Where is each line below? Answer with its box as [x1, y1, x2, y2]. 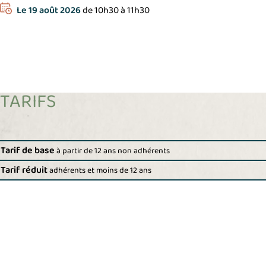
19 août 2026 [28, 1, 81, 19]
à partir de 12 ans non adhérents [56, 144, 170, 159]
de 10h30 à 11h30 [81, 1, 150, 19]
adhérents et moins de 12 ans [49, 163, 151, 179]
